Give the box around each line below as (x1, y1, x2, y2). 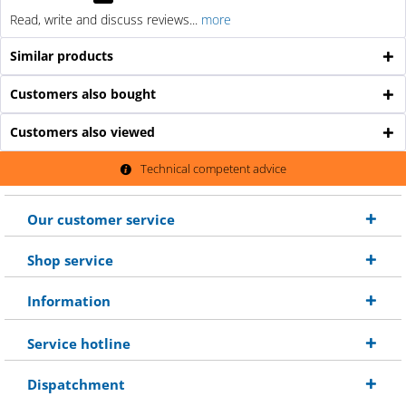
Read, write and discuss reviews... (10, 11, 198, 29)
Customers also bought (10, 85, 156, 103)
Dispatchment (27, 375, 125, 394)
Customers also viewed (10, 123, 155, 141)
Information (27, 292, 111, 311)
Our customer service (27, 210, 175, 229)
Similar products (10, 47, 113, 65)
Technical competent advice (140, 159, 286, 177)
